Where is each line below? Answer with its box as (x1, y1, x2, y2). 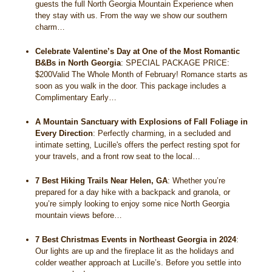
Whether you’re (172, 176, 226, 185)
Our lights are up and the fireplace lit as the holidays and (35, 246, 234, 256)
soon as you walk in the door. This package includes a (35, 81, 226, 90)
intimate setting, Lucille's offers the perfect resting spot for (35, 140, 240, 149)
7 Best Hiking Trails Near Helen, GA (35, 176, 168, 185)
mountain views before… (35, 211, 123, 220)
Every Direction (35, 128, 93, 138)
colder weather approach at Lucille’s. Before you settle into (35, 258, 242, 268)
